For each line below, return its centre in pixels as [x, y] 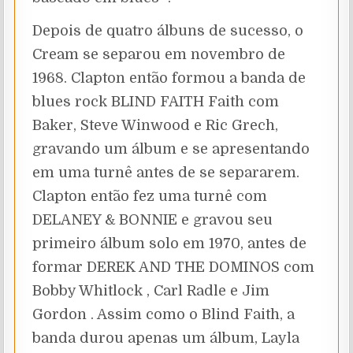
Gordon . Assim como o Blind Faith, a [164, 314]
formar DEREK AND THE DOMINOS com [174, 267]
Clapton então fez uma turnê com [150, 196]
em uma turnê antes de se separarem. [166, 172]
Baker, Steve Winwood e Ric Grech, [156, 125]
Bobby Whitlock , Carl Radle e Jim [151, 290]
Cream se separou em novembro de [159, 54]
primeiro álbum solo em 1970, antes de [170, 243]
